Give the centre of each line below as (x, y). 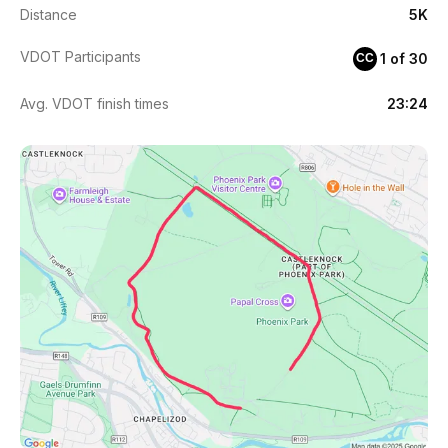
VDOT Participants (80, 56)
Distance (48, 14)
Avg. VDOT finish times (94, 103)
